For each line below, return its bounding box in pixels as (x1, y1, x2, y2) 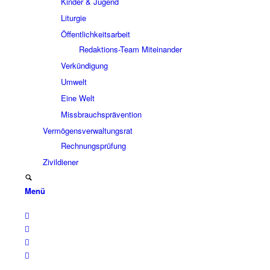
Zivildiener (42, 156, 78, 168)
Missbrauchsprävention (60, 108, 142, 120)
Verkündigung (60, 60, 108, 71)
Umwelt (60, 76, 87, 87)
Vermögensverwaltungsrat (42, 125, 133, 136)
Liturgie (60, 12, 86, 24)
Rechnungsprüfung (60, 140, 126, 151)
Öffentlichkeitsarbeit (60, 28, 130, 40)
